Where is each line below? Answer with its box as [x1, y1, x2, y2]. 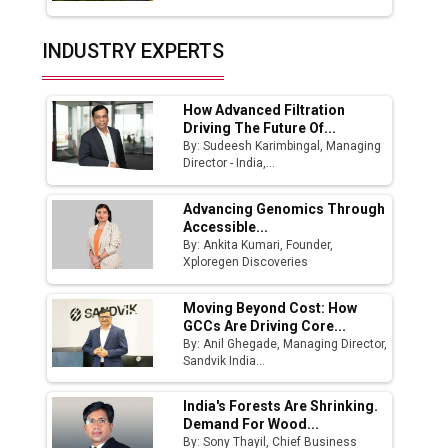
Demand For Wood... [183, 416, 320, 433]
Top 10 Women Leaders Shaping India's [62, 34, 341, 53]
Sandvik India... [183, 353, 266, 368]
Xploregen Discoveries [183, 254, 309, 269]
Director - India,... [183, 156, 276, 171]
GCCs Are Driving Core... [183, 317, 347, 334]
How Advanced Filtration [183, 102, 346, 119]
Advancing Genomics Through [183, 200, 386, 217]
